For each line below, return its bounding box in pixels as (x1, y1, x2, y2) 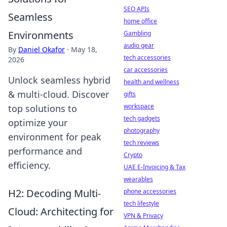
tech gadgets (124, 114, 160, 123)
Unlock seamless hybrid (8, 74, 110, 86)
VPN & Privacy (124, 211, 163, 220)
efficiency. (8, 159, 51, 171)
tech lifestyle (124, 199, 159, 208)
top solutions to (8, 102, 77, 115)
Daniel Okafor (18, 45, 65, 54)
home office (124, 17, 157, 25)
